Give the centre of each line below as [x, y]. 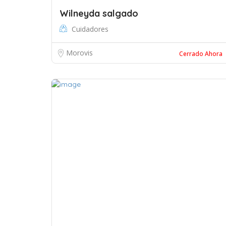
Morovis [79, 53]
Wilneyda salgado [99, 13]
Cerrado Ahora [201, 54]
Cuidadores [90, 29]
